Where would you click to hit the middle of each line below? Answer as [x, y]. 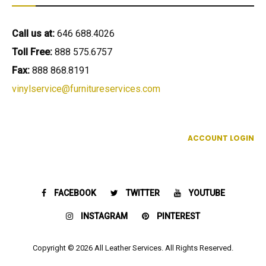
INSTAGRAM [104, 216]
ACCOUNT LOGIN [221, 138]
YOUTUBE [207, 193]
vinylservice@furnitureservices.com [86, 88]
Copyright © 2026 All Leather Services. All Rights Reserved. [133, 248]
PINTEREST [178, 216]
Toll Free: [32, 52]
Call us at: [34, 33]
